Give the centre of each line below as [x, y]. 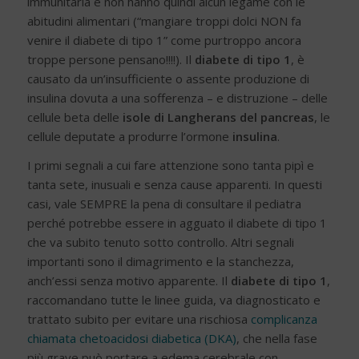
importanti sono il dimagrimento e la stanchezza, [160, 262]
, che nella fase [276, 339]
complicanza [284, 319]
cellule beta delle [75, 117]
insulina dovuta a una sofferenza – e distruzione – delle [177, 97]
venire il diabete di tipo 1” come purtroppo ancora [164, 40]
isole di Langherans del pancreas [218, 117]
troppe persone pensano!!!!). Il [111, 59]
